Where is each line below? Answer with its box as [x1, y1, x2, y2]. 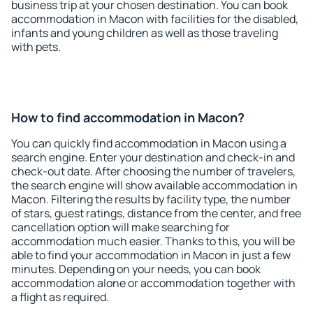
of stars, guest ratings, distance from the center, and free [11, 205, 301, 221]
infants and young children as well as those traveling [11, 25, 278, 41]
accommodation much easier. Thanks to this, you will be [11, 233, 295, 249]
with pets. [11, 39, 61, 54]
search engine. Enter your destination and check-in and [11, 150, 295, 165]
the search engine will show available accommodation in [11, 177, 298, 193]
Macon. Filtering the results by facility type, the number [11, 191, 291, 207]
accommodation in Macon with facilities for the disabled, [11, 11, 298, 27]
